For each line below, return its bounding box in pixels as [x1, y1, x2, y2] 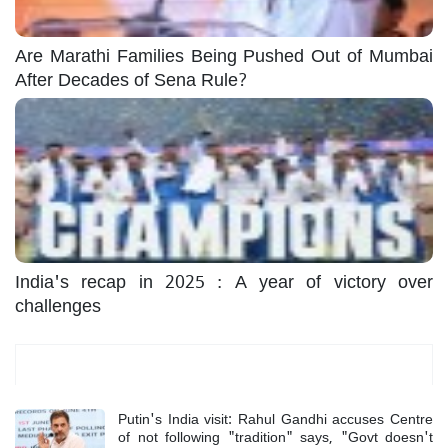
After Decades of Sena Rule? [15, 62, 247, 93]
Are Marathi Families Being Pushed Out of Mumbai [15, 38, 433, 69]
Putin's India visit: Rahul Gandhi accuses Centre [118, 405, 433, 430]
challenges [15, 288, 101, 319]
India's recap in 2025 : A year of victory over [15, 264, 433, 295]
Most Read [188, 352, 260, 378]
